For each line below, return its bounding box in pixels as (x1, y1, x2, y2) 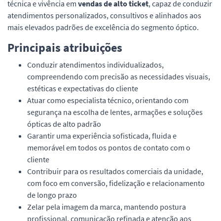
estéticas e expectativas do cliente (27, 83, 138, 93)
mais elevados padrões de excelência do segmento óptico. (7, 22, 199, 32)
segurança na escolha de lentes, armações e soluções (27, 107, 203, 117)
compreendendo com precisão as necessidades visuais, (27, 71, 210, 81)
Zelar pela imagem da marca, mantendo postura (27, 201, 186, 212)
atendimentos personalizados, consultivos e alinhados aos (7, 10, 201, 20)
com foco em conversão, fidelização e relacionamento (27, 178, 205, 188)
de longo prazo (27, 189, 77, 200)
